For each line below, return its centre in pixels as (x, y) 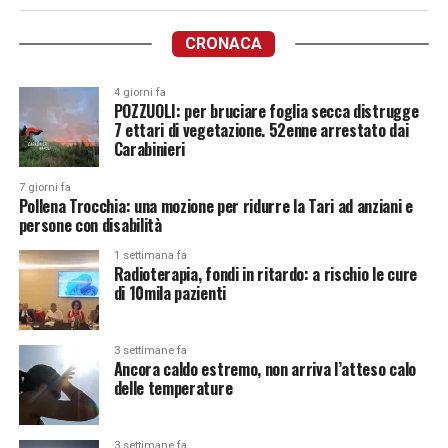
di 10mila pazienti (169, 293)
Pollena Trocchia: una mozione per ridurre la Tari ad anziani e (215, 206)
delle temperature (173, 388)
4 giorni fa (139, 92)
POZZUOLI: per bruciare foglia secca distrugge (266, 111)
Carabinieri (149, 149)
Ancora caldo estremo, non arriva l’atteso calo (264, 369)
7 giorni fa (44, 187)
